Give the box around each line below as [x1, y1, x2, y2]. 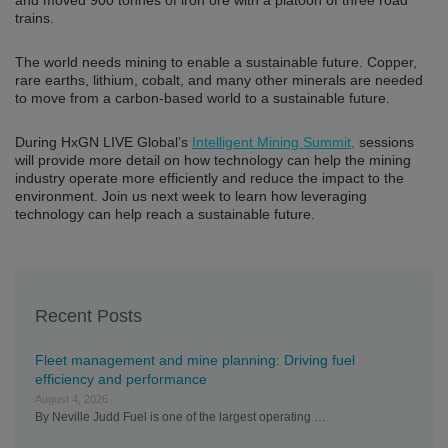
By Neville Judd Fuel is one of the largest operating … [35, 410, 326, 425]
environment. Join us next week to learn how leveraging [15, 188, 367, 205]
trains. [15, 10, 54, 27]
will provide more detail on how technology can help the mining [15, 152, 411, 169]
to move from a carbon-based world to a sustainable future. [15, 90, 390, 107]
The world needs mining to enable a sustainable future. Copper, [15, 54, 417, 71]
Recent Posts [35, 306, 142, 327]
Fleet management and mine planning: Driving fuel [35, 352, 355, 369]
